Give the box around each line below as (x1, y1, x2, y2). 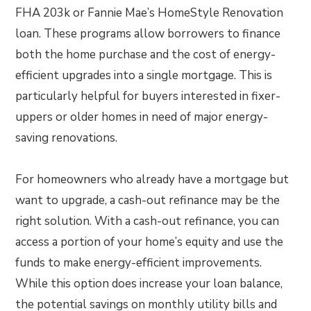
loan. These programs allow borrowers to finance (15, 26, 281, 42)
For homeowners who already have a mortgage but (15, 171, 289, 188)
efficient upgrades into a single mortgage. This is (15, 67, 273, 84)
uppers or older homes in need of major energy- (15, 109, 269, 126)
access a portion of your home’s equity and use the (15, 234, 284, 251)
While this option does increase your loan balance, (15, 276, 283, 292)
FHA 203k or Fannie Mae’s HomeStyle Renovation (15, 5, 284, 22)
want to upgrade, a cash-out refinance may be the (15, 192, 280, 209)
